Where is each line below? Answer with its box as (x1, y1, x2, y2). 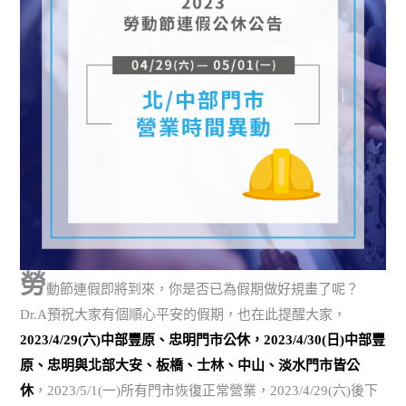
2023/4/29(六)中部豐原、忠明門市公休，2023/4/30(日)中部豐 (20, 333, 386, 348)
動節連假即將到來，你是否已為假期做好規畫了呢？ (46, 282, 360, 297)
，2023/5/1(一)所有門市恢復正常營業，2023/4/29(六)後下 (34, 383, 379, 399)
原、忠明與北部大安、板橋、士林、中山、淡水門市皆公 (20, 358, 361, 373)
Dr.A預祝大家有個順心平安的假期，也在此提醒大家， (20, 307, 347, 323)
